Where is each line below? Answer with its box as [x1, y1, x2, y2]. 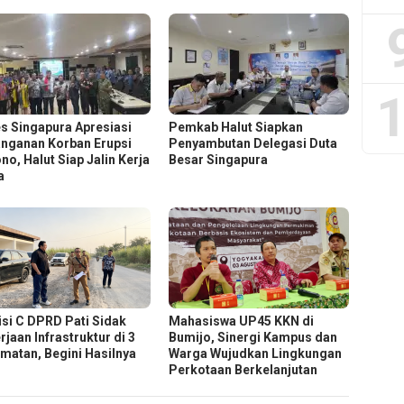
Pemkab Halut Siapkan [169, 119, 304, 134]
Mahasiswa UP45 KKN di [169, 313, 315, 328]
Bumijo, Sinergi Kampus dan [169, 329, 338, 344]
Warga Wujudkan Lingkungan [169, 345, 343, 361]
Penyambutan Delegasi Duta [169, 135, 338, 151]
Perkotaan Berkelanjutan [169, 362, 318, 377]
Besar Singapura [169, 151, 269, 167]
